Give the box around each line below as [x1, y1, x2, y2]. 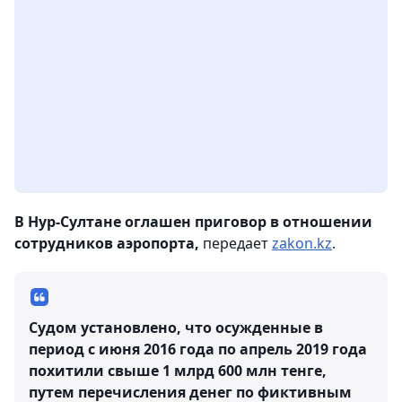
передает [199, 233, 272, 254]
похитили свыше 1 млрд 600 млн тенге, [29, 361, 327, 381]
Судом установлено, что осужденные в [29, 318, 323, 338]
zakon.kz [272, 233, 332, 254]
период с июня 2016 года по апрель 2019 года [29, 339, 367, 360]
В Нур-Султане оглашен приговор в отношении [14, 212, 372, 232]
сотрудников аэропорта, [14, 233, 199, 254]
